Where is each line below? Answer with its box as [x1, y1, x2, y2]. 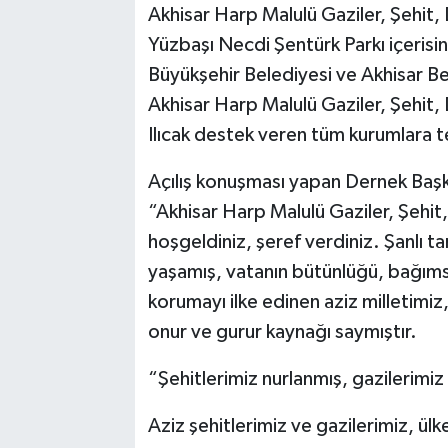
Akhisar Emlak [53, 38, 169, 55]
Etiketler [53, 140, 128, 157]
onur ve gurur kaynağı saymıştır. [147, 321, 417, 342]
